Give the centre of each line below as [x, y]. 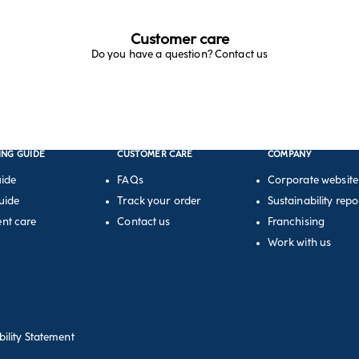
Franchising [296, 221]
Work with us [299, 242]
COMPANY [289, 154]
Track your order [159, 200]
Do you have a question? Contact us [179, 54]
